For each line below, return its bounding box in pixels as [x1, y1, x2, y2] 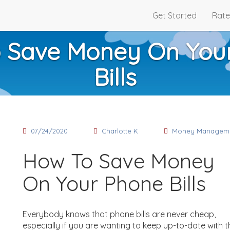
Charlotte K [102, 127, 138, 135]
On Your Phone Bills [23, 170, 206, 196]
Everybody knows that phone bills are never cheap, [23, 208, 216, 219]
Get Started [152, 10, 197, 21]
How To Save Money [23, 147, 215, 174]
